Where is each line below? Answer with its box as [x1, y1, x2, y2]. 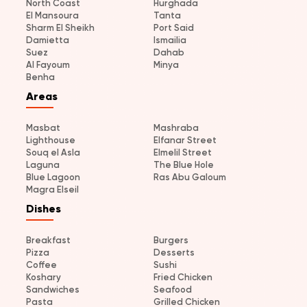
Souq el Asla [26, 147, 80, 158]
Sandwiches [26, 284, 79, 295]
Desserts [153, 247, 195, 258]
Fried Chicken [153, 271, 212, 282]
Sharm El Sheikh [26, 22, 95, 33]
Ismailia [153, 34, 186, 45]
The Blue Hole [153, 159, 214, 170]
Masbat [26, 122, 60, 133]
